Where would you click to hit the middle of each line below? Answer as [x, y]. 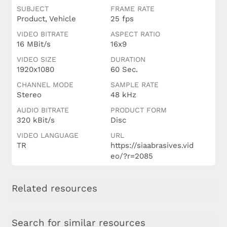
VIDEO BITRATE [42, 34]
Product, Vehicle [46, 19]
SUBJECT [32, 9]
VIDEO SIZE [36, 60]
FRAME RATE [132, 9]
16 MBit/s [33, 44]
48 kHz [123, 95]
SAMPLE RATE [134, 85]
